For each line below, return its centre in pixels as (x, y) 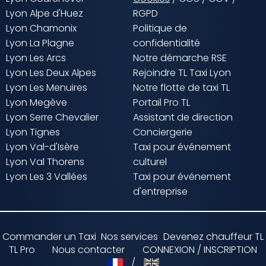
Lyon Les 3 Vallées (47, 177)
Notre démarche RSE (180, 58)
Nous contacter (89, 250)
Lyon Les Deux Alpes (51, 73)
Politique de (160, 28)
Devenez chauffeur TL (213, 237)
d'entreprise (160, 192)
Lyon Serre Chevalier (52, 118)
